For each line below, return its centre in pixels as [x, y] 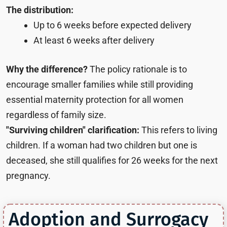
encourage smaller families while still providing [100, 84]
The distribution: [40, 10]
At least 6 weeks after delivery [94, 40]
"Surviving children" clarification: [73, 130]
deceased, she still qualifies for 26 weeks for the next [112, 160]
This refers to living [178, 130]
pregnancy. [28, 175]
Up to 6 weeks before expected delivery [112, 25]
